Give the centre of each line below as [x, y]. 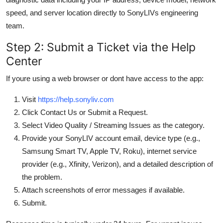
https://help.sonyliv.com [76, 99]
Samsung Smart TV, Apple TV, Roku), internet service [109, 151]
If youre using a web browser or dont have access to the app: [105, 78]
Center [24, 61]
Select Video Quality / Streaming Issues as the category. [113, 125]
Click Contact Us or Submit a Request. [85, 112]
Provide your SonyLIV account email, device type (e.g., [111, 138]
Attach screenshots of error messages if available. [103, 190]
